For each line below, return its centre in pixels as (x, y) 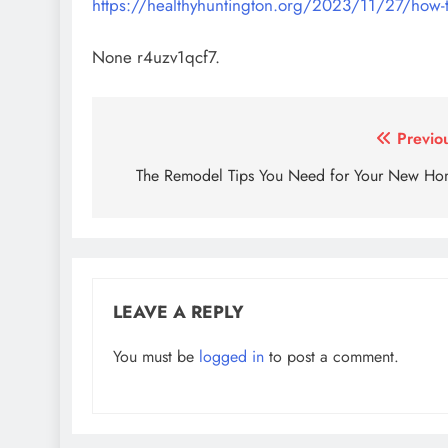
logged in (231, 356)
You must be (156, 356)
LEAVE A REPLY (178, 311)
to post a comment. (331, 356)
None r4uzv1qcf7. (156, 57)
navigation (170, 179)
